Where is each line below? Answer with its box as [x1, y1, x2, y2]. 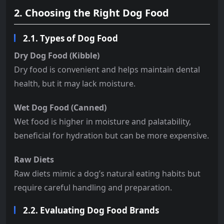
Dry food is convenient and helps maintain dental [14, 63, 200, 75]
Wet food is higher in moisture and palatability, [14, 115, 191, 127]
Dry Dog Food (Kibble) [14, 49, 99, 61]
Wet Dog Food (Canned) [14, 101, 106, 113]
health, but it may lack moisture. [14, 77, 135, 89]
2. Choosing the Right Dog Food [14, 5, 169, 19]
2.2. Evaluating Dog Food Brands [23, 204, 159, 216]
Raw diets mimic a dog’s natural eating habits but [14, 167, 200, 179]
